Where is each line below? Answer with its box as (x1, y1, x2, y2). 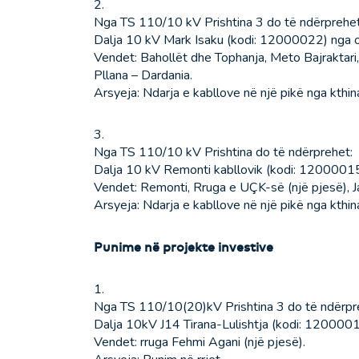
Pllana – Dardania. (94, 67, 192, 85)
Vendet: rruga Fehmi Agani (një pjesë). (94, 333, 305, 352)
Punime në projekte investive (94, 239, 273, 256)
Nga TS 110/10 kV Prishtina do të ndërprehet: (94, 143, 353, 162)
